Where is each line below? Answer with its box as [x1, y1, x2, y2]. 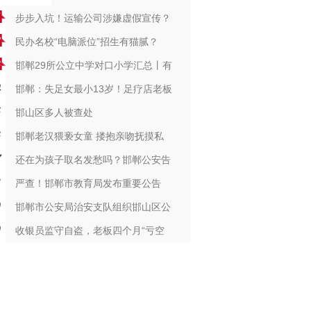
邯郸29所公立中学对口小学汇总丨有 [15, 60, 172, 71]
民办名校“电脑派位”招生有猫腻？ [15, 36, 158, 47]
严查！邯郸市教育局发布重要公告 [15, 178, 161, 189]
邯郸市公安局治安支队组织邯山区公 [15, 201, 171, 212]
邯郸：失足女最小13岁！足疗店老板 [15, 83, 172, 94]
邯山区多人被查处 [15, 107, 93, 118]
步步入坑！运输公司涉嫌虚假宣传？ [15, 12, 171, 24]
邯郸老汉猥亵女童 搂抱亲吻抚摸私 [15, 131, 164, 142]
